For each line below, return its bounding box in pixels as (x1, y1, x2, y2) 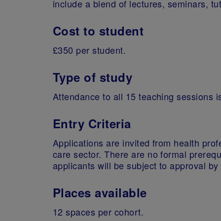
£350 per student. (53, 43, 126, 56)
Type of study (53, 68, 133, 85)
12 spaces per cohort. (53, 205, 144, 219)
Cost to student (53, 22, 144, 39)
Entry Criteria (53, 114, 131, 132)
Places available (53, 184, 147, 201)
